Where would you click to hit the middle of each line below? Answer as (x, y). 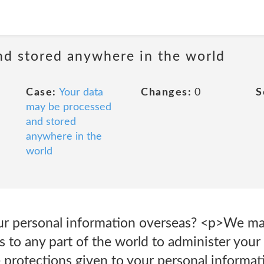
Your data (81, 93)
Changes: (166, 93)
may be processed (69, 107)
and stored (51, 122)
